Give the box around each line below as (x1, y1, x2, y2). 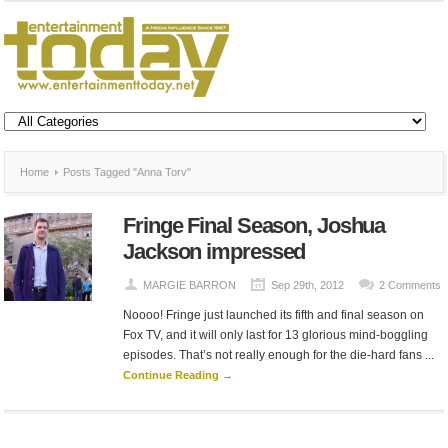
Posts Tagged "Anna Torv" (60, 166, 192, 178)
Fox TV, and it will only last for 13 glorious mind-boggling (123, 328, 428, 342)
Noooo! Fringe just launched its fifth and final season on (123, 308, 424, 322)
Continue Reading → (123, 369, 233, 381)
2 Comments (379, 279, 441, 291)
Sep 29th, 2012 (271, 279, 344, 291)
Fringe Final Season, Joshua (123, 213, 386, 238)
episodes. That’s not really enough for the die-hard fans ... (123, 348, 434, 362)
